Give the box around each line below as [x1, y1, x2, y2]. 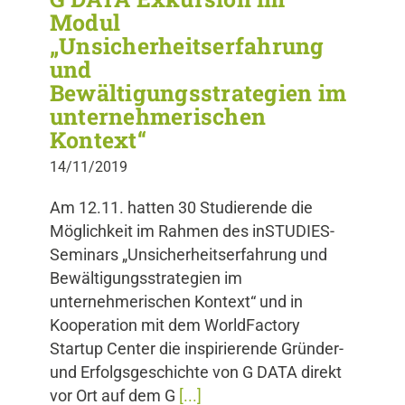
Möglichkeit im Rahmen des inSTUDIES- [50, 221, 334, 240]
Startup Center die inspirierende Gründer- [50, 339, 344, 358]
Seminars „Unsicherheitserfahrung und [50, 245, 327, 264]
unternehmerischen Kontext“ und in [50, 292, 303, 311]
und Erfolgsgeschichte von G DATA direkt [50, 363, 342, 381]
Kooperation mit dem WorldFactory [50, 316, 300, 334]
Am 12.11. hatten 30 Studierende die [50, 198, 313, 217]
